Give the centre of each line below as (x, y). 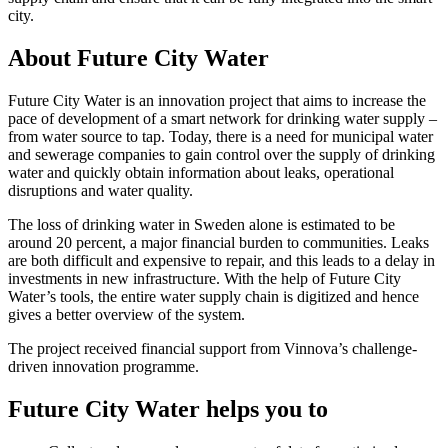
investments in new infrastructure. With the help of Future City (204, 279)
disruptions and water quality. (100, 191)
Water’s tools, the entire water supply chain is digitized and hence (213, 297)
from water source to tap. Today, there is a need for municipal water (220, 137)
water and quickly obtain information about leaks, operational (201, 173)
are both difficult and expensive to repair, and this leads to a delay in (221, 261)
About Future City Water (138, 58)
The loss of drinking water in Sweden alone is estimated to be (201, 225)
